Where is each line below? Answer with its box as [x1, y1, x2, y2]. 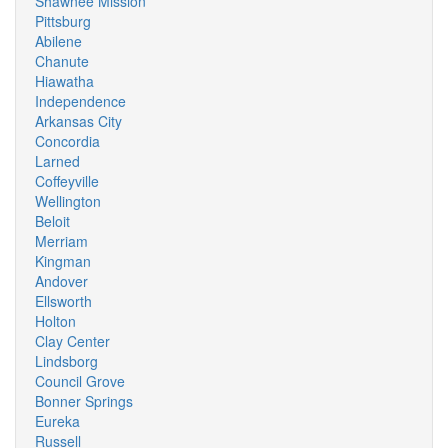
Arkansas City [35, 111, 122, 131]
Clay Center [35, 331, 110, 351]
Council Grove [35, 371, 125, 391]
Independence [35, 91, 126, 111]
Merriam [35, 231, 88, 251]
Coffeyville [35, 171, 99, 191]
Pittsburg [35, 11, 91, 31]
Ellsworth [35, 291, 92, 311]
